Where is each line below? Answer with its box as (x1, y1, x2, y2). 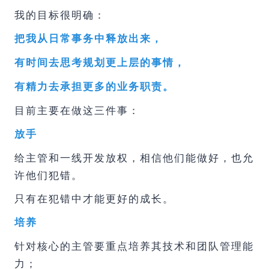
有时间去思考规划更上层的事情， (14, 55, 186, 69)
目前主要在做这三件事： (14, 102, 140, 117)
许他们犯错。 (14, 167, 83, 182)
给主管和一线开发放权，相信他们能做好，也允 (14, 150, 254, 165)
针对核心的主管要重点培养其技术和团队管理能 (14, 238, 254, 253)
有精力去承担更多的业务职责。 (14, 79, 174, 93)
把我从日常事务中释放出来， (14, 31, 163, 45)
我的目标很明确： (14, 7, 106, 22)
